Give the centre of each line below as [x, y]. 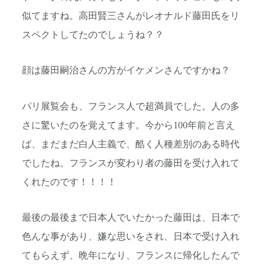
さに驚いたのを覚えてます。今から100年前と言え [128, 125]
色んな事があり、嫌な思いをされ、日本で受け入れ [131, 237]
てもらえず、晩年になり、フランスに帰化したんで [131, 256]
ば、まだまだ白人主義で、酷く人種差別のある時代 [131, 144]
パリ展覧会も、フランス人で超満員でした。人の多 [131, 106]
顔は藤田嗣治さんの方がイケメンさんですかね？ [126, 71]
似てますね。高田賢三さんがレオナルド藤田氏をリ [131, 16]
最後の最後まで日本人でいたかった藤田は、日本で [131, 218]
